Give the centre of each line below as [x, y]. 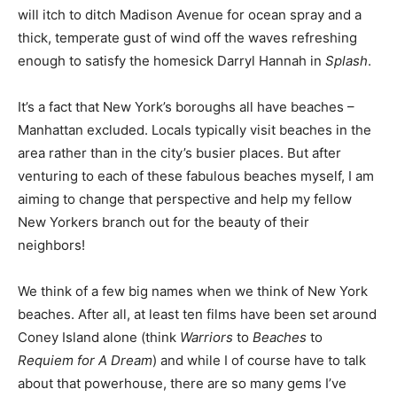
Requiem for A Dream [85, 360]
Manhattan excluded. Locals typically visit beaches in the [195, 129]
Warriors [206, 337]
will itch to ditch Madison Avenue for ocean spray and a [190, 14]
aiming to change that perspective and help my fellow [185, 198]
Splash [346, 60]
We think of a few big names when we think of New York [193, 291]
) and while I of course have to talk [259, 360]
